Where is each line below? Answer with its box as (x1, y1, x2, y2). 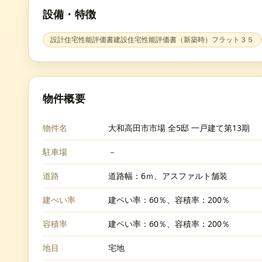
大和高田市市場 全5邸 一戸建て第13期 (108, 122, 250, 133)
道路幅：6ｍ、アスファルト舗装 (108, 170, 227, 181)
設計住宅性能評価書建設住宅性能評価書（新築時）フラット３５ (50, 35, 254, 44)
